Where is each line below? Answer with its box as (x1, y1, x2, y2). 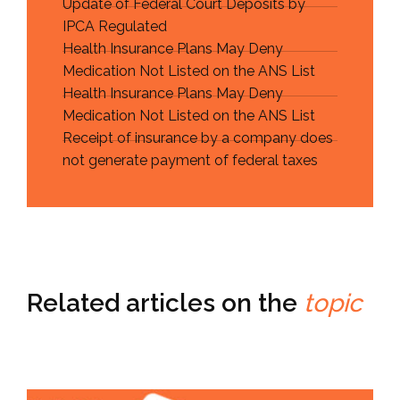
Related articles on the (27, 288, 304, 319)
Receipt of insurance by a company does (62, 129, 333, 147)
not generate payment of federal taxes (62, 152, 318, 170)
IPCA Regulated (62, 18, 167, 36)
